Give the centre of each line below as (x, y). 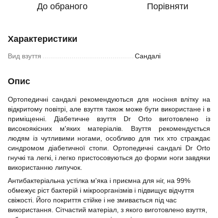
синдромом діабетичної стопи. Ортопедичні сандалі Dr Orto (109, 148)
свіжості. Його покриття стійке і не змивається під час (92, 200)
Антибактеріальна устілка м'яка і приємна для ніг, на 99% (99, 181)
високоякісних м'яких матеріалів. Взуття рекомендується (109, 128)
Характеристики (43, 39)
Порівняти (167, 6)
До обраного (62, 6)
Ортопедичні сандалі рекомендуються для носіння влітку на (109, 99)
